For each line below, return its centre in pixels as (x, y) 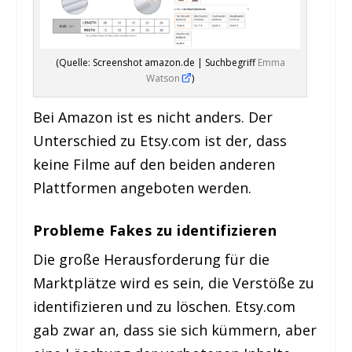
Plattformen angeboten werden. (143, 187)
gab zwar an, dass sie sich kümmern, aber (175, 330)
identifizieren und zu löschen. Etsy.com (165, 307)
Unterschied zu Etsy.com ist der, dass (160, 140)
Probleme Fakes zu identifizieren (155, 231)
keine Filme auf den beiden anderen (154, 164)
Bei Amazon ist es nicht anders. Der (153, 117)
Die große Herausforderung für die (152, 260)
